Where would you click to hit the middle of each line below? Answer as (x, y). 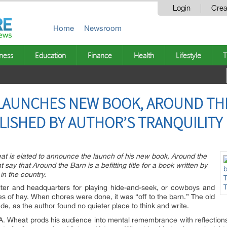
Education (50, 55)
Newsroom (103, 28)
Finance (100, 55)
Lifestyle (188, 55)
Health (144, 55)
